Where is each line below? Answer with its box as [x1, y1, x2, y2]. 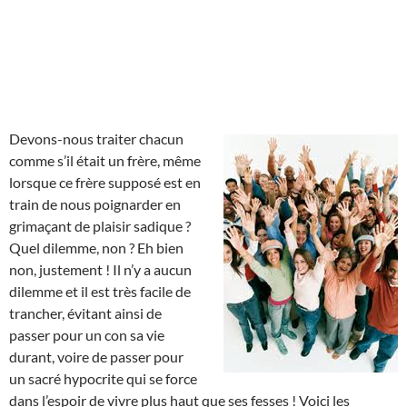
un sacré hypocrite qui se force [9, 369, 197, 387]
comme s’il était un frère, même [9, 151, 201, 169]
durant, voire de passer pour [9, 347, 184, 365]
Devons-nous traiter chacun [9, 129, 184, 147]
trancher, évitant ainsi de [9, 303, 162, 322]
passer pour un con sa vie [9, 325, 164, 343]
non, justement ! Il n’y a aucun [9, 260, 192, 278]
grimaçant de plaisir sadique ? [9, 216, 191, 234]
